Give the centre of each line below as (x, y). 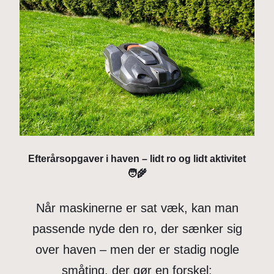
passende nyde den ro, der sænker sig (137, 228)
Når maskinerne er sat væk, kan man (137, 208)
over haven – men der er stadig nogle (137, 249)
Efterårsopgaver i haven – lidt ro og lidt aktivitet (137, 159)
